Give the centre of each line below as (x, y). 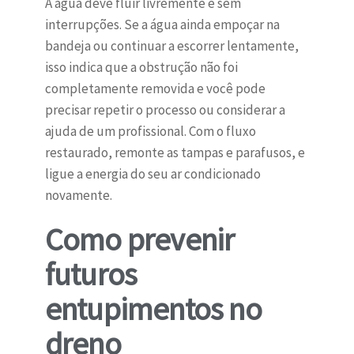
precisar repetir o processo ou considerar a (165, 110)
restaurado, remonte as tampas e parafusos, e (175, 153)
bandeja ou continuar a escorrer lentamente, (171, 46)
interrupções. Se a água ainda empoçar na (162, 25)
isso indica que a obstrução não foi (141, 68)
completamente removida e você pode (155, 89)
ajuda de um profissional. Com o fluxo (150, 132)
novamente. (78, 196)
